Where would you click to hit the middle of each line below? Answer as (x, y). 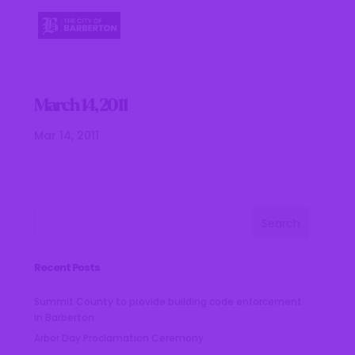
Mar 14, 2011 (67, 136)
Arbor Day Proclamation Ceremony (119, 338)
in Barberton (65, 317)
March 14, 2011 (81, 107)
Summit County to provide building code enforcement (168, 302)
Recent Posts (67, 267)
